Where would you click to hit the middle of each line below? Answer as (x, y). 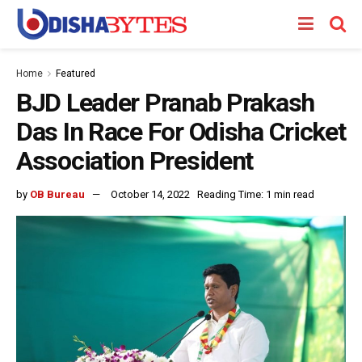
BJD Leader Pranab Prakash (165, 103)
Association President (135, 161)
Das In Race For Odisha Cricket (181, 132)
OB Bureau (57, 194)
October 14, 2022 (150, 194)
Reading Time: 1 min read (256, 194)
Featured (76, 74)
